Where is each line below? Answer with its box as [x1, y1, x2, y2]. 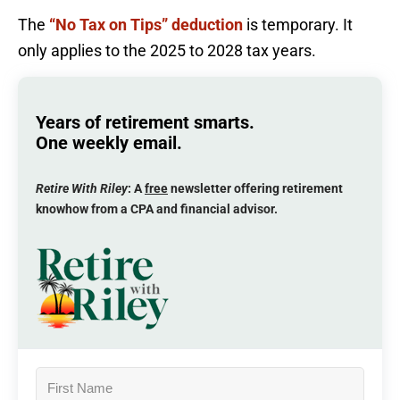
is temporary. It [243, 15, 353, 35]
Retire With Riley [36, 180, 128, 196]
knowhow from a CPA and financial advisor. [36, 201, 278, 216]
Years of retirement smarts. [36, 112, 254, 133]
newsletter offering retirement [168, 180, 343, 196]
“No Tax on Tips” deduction [49, 15, 243, 35]
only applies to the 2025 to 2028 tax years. [18, 41, 316, 61]
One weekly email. [36, 132, 182, 154]
